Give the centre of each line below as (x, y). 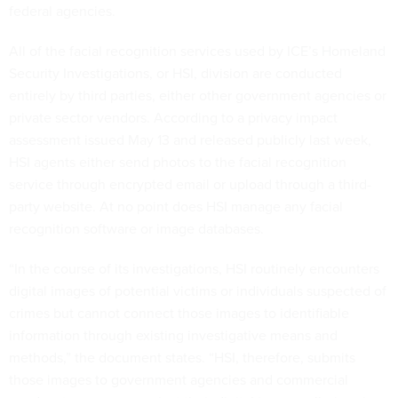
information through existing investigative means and (173, 335)
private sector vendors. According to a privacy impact (173, 117)
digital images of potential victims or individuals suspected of (198, 291)
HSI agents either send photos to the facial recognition (178, 162)
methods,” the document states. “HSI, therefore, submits (182, 357)
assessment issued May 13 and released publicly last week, (190, 139)
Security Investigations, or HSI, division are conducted (175, 73)
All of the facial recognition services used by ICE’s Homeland (197, 51)
